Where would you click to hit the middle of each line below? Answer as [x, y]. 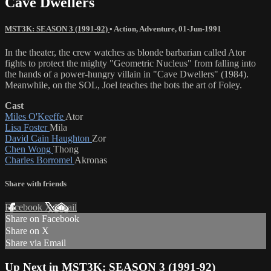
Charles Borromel [40, 160]
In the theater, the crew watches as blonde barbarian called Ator [125, 52]
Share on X [27, 231]
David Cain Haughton [48, 138]
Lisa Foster [27, 127]
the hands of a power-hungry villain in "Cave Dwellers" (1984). [127, 74]
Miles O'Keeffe [35, 116]
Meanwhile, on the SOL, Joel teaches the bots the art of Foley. [123, 85]
